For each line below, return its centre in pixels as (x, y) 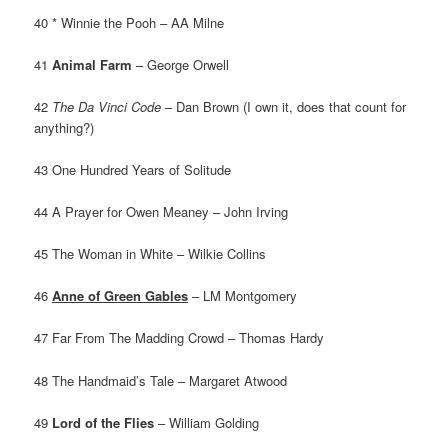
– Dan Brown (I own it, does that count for (284, 106)
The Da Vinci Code (107, 106)
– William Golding (207, 422)
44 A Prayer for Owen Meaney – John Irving (161, 212)
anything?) (64, 127)
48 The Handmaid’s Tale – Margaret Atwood (161, 380)
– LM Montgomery (243, 296)
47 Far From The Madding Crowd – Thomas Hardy (179, 338)
